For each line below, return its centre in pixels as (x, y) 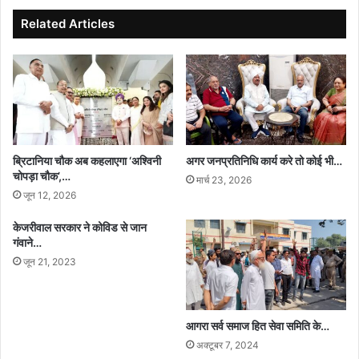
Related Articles (68, 23)
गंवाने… (27, 242)
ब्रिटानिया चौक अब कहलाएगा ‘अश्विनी (87, 160)
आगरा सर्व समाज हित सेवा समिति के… (258, 325)
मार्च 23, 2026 (224, 179)
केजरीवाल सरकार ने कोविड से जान (80, 227)
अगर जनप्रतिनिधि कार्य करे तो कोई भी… (264, 160)
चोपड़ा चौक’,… (42, 175)
